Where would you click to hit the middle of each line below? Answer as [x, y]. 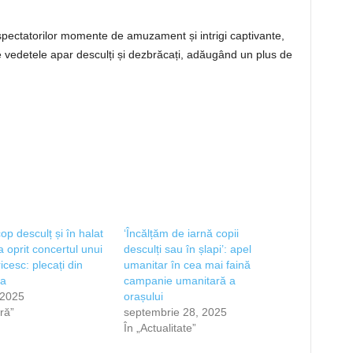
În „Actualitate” [160, 328]
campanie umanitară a [179, 281]
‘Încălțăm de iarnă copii [181, 233]
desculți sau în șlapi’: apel [187, 249]
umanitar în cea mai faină [187, 265]
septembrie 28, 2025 [175, 312]
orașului [143, 296]
